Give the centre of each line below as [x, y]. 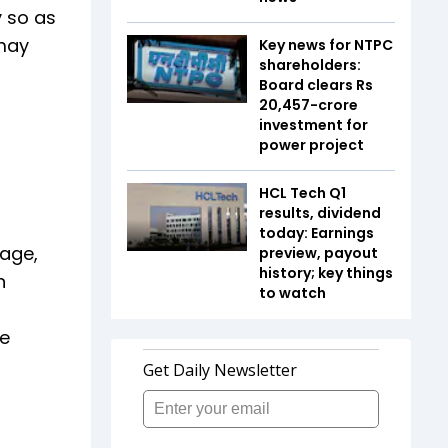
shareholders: [310, 65]
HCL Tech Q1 [302, 193]
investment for [313, 125]
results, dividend [320, 213]
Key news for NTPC [326, 45]
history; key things [326, 273]
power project [311, 145]
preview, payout [318, 253]
